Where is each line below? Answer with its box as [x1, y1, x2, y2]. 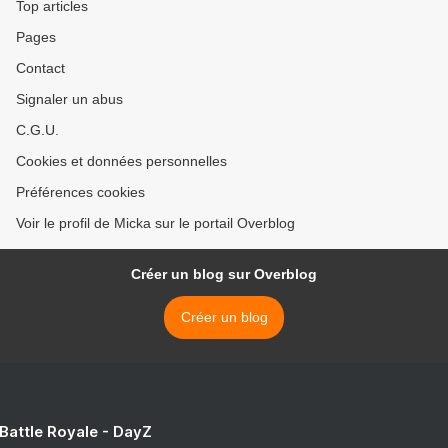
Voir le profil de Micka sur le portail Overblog [16, 215, 295, 232]
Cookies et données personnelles [16, 153, 227, 170]
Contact [16, 60, 65, 77]
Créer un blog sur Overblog [131, 266, 317, 283]
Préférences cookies [16, 184, 145, 201]
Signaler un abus [16, 91, 123, 108]
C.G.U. [16, 122, 59, 139]
